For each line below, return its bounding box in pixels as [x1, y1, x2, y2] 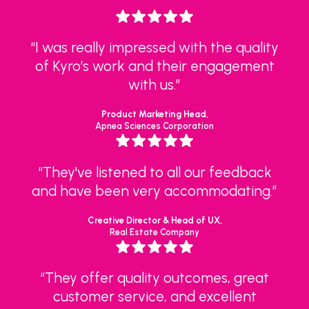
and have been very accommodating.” [32, 181, 277, 199]
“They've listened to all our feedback [37, 163, 272, 181]
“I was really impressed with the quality [30, 39, 279, 57]
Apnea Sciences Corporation [95, 120, 214, 131]
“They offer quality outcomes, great [40, 269, 269, 287]
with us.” [128, 76, 181, 94]
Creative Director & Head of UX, [87, 215, 222, 226]
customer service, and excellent [52, 288, 257, 306]
